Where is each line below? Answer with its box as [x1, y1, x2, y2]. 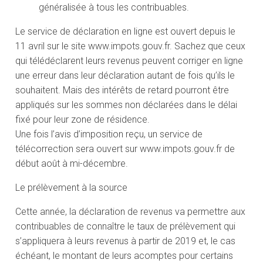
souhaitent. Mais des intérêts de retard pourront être [15, 85, 230, 96]
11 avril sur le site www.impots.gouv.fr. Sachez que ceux [15, 41, 246, 52]
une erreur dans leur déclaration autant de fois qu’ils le [15, 70, 235, 82]
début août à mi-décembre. [15, 158, 129, 170]
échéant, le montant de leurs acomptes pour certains [15, 250, 234, 262]
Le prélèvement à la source [15, 182, 128, 194]
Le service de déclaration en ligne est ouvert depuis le [15, 26, 236, 38]
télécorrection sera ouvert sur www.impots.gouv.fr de [15, 143, 235, 155]
